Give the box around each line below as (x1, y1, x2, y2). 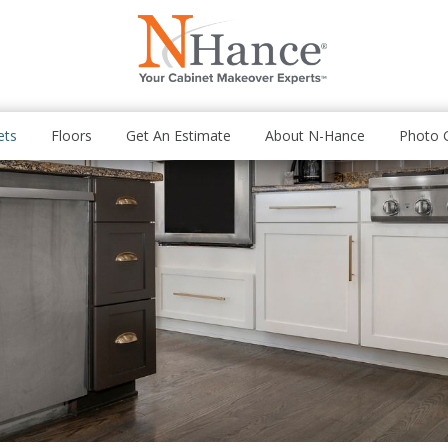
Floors (51, 126, 92, 145)
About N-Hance (265, 126, 365, 145)
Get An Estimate (126, 126, 231, 145)
